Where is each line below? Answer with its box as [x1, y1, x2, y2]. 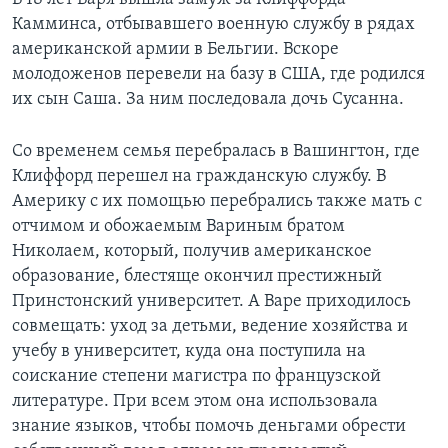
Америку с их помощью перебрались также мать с [12, 192, 422, 212]
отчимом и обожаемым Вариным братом [12, 217, 345, 237]
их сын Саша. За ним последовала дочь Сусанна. [12, 90, 404, 110]
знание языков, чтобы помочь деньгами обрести [12, 417, 406, 437]
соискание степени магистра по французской [12, 367, 381, 387]
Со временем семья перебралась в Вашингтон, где [12, 142, 420, 162]
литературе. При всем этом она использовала [12, 392, 378, 412]
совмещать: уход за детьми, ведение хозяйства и [12, 317, 408, 337]
